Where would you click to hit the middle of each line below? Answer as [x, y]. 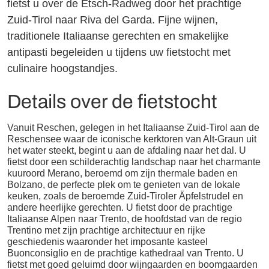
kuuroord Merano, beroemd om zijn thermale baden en [123, 173]
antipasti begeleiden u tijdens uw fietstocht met [119, 52]
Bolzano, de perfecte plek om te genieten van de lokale [124, 184]
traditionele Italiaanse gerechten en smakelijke [118, 36]
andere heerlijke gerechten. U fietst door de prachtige [120, 207]
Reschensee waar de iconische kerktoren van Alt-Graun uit [132, 139]
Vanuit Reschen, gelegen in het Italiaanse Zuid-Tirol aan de [134, 127]
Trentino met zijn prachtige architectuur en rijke [107, 230]
